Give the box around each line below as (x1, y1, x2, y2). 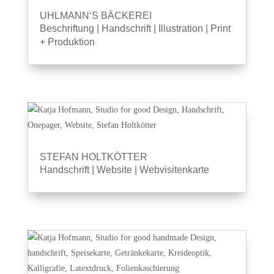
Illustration (158, 23, 203, 34)
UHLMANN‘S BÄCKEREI (39, 10, 152, 21)
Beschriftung (39, 23, 94, 34)
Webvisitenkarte (139, 165, 209, 175)
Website (96, 165, 132, 175)
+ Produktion (39, 37, 95, 47)
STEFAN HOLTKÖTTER (39, 152, 147, 162)
